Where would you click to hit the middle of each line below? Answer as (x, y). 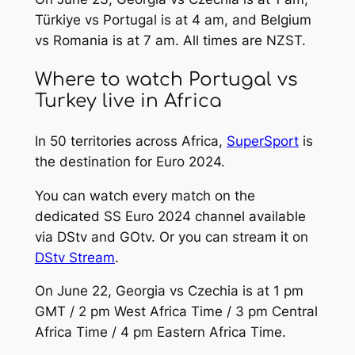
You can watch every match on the (145, 195)
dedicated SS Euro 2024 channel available (170, 216)
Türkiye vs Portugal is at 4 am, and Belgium (173, 20)
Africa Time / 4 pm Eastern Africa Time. (160, 332)
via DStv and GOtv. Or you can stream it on (171, 237)
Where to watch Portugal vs (166, 80)
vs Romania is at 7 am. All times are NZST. (170, 41)
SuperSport (262, 141)
